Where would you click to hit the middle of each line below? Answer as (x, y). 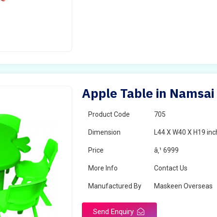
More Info (103, 168)
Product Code (109, 114)
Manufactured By (115, 186)
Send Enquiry (115, 212)
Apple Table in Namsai (148, 93)
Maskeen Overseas (184, 186)
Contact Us (171, 168)
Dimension (105, 132)
